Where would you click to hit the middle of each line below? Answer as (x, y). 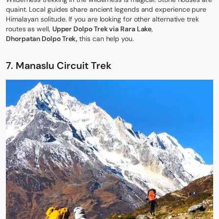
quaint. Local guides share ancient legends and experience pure (106, 9)
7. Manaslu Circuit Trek (59, 65)
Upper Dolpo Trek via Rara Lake (102, 29)
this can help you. (106, 38)
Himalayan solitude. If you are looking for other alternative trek (102, 19)
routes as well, (29, 29)
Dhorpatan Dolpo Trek (41, 38)
